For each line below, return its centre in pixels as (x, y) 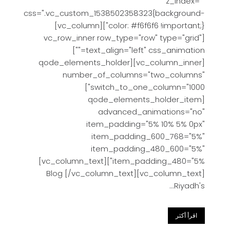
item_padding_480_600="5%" (148, 149)
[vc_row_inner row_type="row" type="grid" (123, 38)
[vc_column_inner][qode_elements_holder (84, 62)
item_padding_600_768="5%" (148, 136)
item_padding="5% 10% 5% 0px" (146, 124)
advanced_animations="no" (151, 112)
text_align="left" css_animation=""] (79, 50)
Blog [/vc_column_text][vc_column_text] (126, 173)
